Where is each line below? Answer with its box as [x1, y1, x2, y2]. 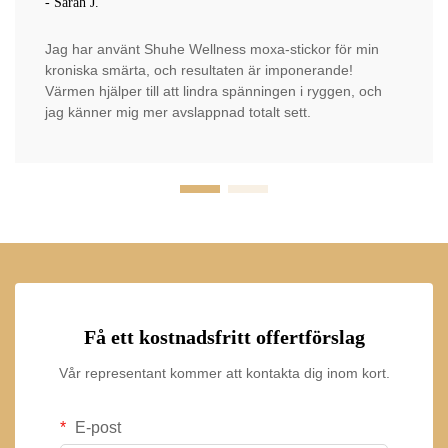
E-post [71, 419, 121, 437]
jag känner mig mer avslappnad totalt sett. [45, 104, 311, 121]
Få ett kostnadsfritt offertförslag [83, 326, 365, 349]
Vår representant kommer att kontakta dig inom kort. [58, 365, 390, 382]
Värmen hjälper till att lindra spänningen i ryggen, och [45, 83, 382, 100]
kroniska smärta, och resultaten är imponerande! [45, 62, 353, 79]
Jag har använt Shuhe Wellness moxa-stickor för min [45, 41, 379, 58]
